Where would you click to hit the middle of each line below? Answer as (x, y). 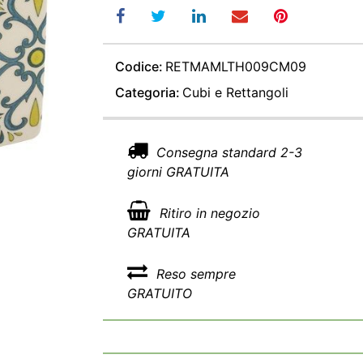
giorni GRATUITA (178, 172)
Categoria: (147, 92)
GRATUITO (160, 293)
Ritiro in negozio (208, 213)
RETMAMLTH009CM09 (236, 66)
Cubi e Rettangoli (236, 92)
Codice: (139, 66)
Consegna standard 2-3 (227, 152)
